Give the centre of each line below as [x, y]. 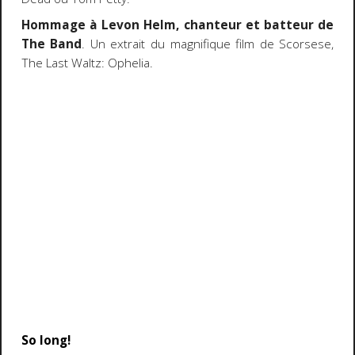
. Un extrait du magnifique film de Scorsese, [208, 44]
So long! [46, 341]
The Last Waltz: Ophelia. [87, 63]
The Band [52, 44]
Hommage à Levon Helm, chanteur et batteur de [177, 25]
